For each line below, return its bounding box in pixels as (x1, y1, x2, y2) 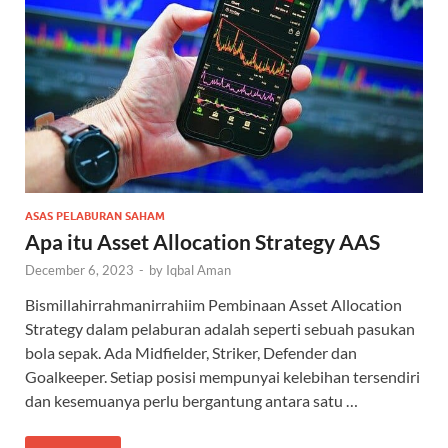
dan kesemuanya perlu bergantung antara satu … (25, 390, 358, 410)
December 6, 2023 (25, 261, 134, 278)
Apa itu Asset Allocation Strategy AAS (25, 228, 380, 254)
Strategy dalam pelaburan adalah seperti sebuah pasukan (25, 318, 415, 338)
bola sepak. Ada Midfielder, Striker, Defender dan (25, 342, 357, 362)
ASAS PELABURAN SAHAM (25, 208, 165, 223)
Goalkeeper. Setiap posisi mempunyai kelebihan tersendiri (25, 366, 420, 386)
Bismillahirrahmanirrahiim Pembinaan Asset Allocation (25, 294, 402, 314)
